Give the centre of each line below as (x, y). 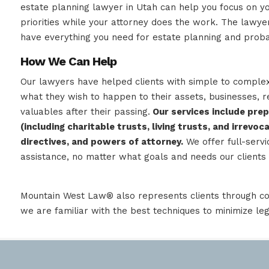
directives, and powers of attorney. (102, 142)
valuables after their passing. (86, 112)
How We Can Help (69, 61)
